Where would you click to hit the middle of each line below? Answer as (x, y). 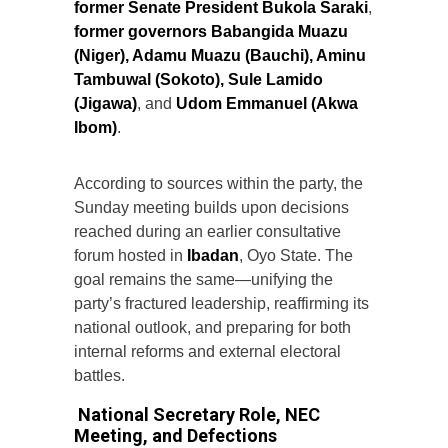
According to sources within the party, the (218, 183)
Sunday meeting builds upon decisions (211, 207)
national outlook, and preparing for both (212, 327)
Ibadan (213, 255)
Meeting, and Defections (175, 435)
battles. (99, 375)
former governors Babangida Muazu (211, 31)
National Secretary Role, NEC (197, 414)
